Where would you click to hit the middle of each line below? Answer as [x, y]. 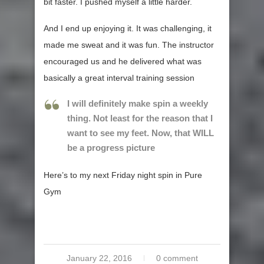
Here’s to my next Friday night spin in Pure [123, 175]
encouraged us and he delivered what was [123, 62]
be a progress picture [111, 148]
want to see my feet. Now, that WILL [141, 133]
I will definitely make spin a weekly [138, 104]
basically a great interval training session [119, 78]
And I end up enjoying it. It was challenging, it [128, 29]
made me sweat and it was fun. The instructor [129, 45]
